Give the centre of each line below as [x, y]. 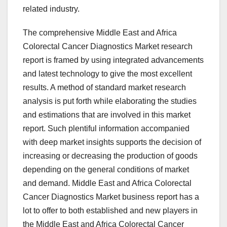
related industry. [51, 9]
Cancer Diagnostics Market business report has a [111, 197]
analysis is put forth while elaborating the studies [110, 101]
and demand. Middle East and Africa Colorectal [107, 183]
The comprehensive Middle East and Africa [100, 33]
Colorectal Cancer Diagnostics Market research [108, 47]
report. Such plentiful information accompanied [106, 129]
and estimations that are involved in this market [107, 115]
